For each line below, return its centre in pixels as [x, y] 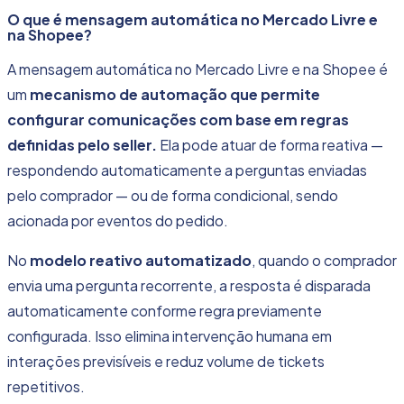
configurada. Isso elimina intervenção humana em [170, 336]
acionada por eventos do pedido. [119, 221]
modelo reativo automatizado [141, 261]
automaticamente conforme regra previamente [165, 311]
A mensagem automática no [101, 69]
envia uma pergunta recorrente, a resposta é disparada [189, 286]
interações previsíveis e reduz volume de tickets [166, 362]
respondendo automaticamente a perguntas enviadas [187, 170]
